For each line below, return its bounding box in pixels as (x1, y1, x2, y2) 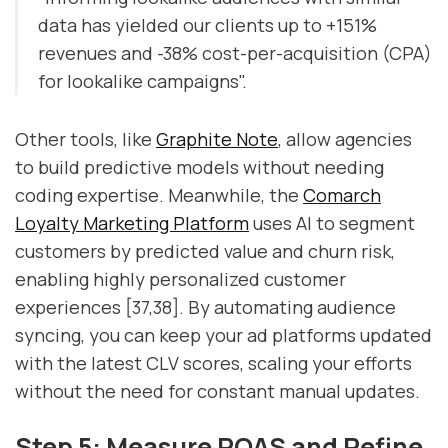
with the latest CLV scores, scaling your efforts (15, 351, 412, 376)
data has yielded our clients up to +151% (38, 12, 377, 37)
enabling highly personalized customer (15, 267, 346, 292)
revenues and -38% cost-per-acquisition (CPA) (38, 40, 432, 65)
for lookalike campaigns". (38, 68, 247, 93)
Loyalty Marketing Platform (15, 211, 249, 236)
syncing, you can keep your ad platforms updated (15, 323, 432, 348)
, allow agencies (278, 127, 412, 152)
